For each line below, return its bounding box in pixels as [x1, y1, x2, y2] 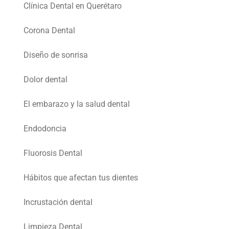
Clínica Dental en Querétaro [24, 1, 122, 11]
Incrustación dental [24, 197, 93, 208]
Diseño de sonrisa [24, 50, 88, 60]
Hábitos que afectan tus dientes [24, 173, 138, 183]
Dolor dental [24, 75, 67, 85]
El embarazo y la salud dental [24, 99, 130, 109]
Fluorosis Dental [24, 148, 82, 158]
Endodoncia [24, 124, 66, 134]
